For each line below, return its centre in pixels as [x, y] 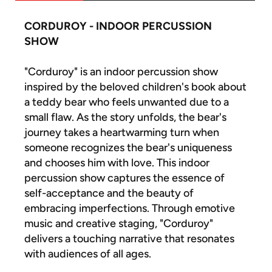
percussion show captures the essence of [124, 178]
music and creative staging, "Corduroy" [119, 224]
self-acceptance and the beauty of [109, 193]
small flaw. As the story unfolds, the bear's [125, 117]
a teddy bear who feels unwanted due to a [127, 102]
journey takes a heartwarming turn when [122, 133]
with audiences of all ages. [88, 254]
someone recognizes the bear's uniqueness [128, 148]
